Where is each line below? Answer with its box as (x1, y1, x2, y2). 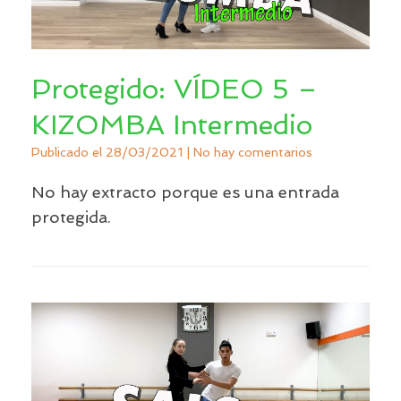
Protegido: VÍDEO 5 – (31, 73, 318, 105)
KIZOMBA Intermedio (31, 108, 312, 141)
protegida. (31, 207, 111, 226)
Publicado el (40, 144, 106, 159)
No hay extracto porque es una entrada (31, 182, 339, 201)
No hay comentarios (193, 144, 312, 159)
